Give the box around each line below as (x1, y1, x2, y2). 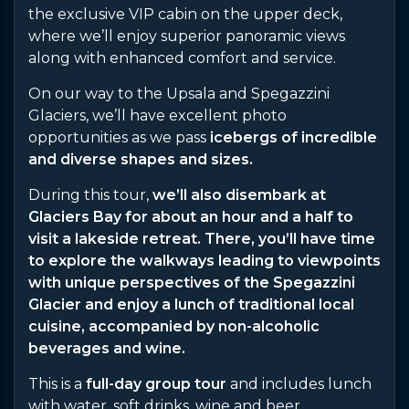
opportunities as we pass (28, 128, 210, 146)
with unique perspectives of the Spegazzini (28, 273, 355, 291)
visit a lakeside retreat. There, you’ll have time (28, 229, 375, 247)
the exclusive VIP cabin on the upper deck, (28, 5, 342, 23)
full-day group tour (82, 374, 226, 393)
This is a (28, 374, 82, 393)
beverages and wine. (28, 339, 185, 357)
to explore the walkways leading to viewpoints (28, 251, 381, 269)
